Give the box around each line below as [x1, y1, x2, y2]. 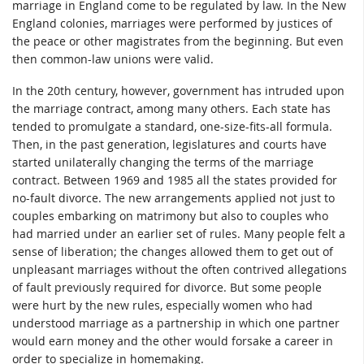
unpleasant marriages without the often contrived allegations [12, 262, 347, 278]
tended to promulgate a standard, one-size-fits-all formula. [12, 119, 332, 135]
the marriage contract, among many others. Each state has [12, 101, 331, 117]
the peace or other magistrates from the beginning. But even [12, 32, 344, 49]
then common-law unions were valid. [12, 50, 214, 67]
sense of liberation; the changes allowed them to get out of [12, 244, 333, 260]
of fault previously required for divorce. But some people [12, 279, 322, 296]
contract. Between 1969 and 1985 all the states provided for [12, 172, 337, 188]
